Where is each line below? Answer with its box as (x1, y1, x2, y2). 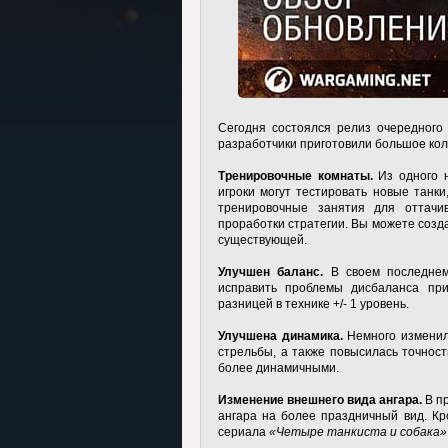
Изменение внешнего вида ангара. (218, 393, 422, 407)
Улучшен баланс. (218, 265, 324, 279)
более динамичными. (218, 361, 339, 375)
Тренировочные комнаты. (218, 169, 373, 183)
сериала (218, 425, 269, 439)
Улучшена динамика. (218, 329, 343, 343)
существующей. (218, 233, 307, 247)
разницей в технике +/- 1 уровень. (218, 297, 409, 311)
